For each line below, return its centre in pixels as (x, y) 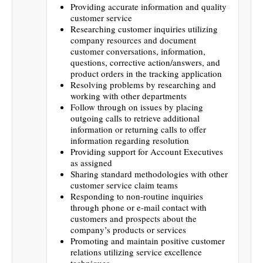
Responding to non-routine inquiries (137, 196)
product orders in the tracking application (146, 73)
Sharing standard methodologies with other (149, 173)
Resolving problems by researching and (143, 84)
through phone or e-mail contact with (139, 207)
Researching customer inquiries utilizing (144, 28)
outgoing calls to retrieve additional (135, 118)
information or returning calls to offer (138, 129)
